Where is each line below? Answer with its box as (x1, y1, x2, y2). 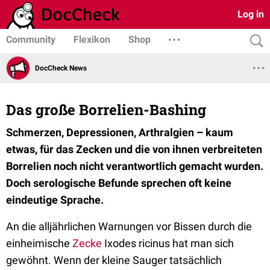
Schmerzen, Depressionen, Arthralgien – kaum (6, 126, 233, 139)
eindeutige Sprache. (6, 193, 104, 206)
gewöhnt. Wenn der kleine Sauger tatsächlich (6, 254, 222, 266)
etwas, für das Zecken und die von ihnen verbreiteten (6, 143, 262, 155)
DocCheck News (35, 63, 87, 72)
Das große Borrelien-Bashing (6, 100, 206, 119)
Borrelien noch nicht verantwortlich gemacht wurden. (6, 160, 263, 172)
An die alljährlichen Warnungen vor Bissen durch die (6, 220, 252, 233)
